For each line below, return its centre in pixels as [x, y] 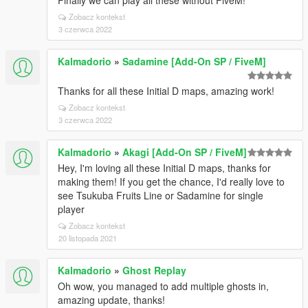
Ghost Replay [154, 270]
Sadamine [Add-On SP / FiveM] [194, 61]
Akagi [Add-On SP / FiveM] [185, 152]
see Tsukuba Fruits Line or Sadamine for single [161, 195]
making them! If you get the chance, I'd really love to [171, 181]
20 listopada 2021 [88, 238]
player [71, 209]
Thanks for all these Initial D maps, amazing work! [166, 91]
